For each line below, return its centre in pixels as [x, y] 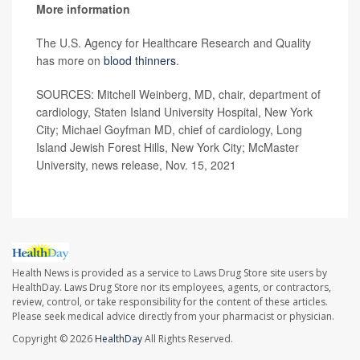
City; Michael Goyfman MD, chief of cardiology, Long [169, 129]
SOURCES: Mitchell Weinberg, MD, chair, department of [178, 94]
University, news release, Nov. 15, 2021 [136, 164]
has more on [70, 60]
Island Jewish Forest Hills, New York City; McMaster [168, 147]
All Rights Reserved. [188, 339]
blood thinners [140, 60]
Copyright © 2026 [53, 339]
